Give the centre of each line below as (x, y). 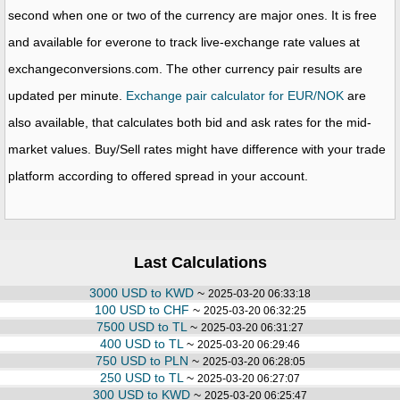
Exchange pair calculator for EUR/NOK (235, 96)
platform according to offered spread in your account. (158, 176)
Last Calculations (200, 263)
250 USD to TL (142, 378)
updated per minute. (67, 96)
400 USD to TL (142, 344)
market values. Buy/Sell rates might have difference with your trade (197, 150)
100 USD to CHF (142, 310)
